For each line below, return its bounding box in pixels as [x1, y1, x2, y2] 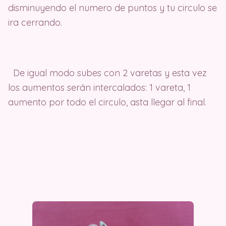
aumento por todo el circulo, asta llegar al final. [8, 96, 206, 108]
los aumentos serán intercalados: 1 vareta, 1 [8, 82, 191, 94]
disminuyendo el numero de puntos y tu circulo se [8, 2, 217, 14]
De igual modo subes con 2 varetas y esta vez [8, 67, 207, 79]
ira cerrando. [8, 17, 62, 29]
